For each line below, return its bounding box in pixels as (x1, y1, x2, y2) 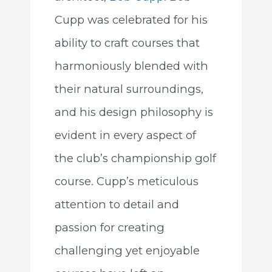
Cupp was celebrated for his (54, 12, 208, 27)
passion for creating (54, 220, 165, 234)
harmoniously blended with (54, 58, 208, 73)
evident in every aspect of (54, 127, 196, 142)
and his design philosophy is (54, 104, 213, 119)
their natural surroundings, (54, 81, 203, 96)
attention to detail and (54, 197, 179, 211)
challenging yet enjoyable (54, 243, 200, 257)
